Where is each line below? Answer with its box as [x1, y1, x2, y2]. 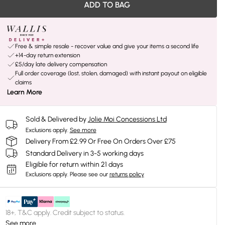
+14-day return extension [15, 52, 80, 59]
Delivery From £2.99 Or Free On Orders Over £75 [25, 137, 176, 146]
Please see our [69, 171, 108, 178]
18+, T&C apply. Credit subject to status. [5, 208, 125, 217]
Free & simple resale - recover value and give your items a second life [15, 43, 199, 50]
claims [15, 79, 32, 86]
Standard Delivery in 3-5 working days [25, 149, 144, 158]
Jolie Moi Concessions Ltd [87, 115, 167, 124]
